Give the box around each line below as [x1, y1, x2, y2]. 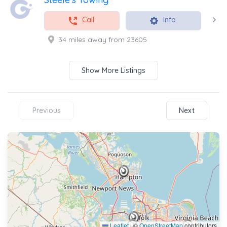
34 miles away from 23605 [58, 34, 147, 44]
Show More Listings [82, 65, 145, 75]
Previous [32, 105, 61, 115]
